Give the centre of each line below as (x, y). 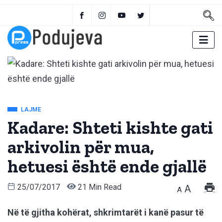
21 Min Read (99, 187)
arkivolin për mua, (81, 147)
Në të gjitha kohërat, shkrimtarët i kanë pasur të (106, 213)
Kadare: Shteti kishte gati (110, 128)
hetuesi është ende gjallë (107, 166)
